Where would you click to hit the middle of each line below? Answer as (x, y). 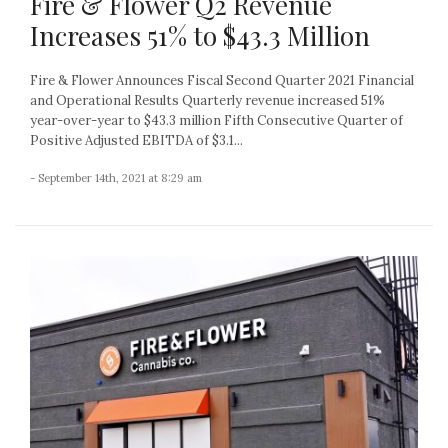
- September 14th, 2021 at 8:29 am (116, 178)
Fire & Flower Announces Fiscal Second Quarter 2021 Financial (222, 81)
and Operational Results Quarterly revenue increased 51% (207, 101)
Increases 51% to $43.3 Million (200, 36)
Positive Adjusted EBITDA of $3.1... (136, 141)
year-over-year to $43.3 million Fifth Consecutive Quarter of (216, 121)
